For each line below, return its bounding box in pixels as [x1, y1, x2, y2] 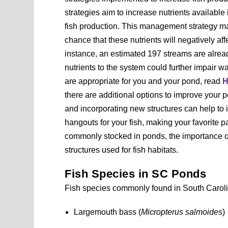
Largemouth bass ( [74, 207, 141, 216]
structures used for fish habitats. [65, 145, 179, 154]
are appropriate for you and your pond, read [65, 76, 223, 85]
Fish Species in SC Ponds [65, 167, 207, 180]
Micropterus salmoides [141, 207, 223, 216]
